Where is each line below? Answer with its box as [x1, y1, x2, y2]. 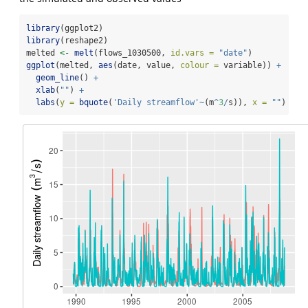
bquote [79, 97, 108, 107]
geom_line [36, 72, 79, 82]
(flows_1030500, [93, 47, 170, 58]
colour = [180, 60, 219, 70]
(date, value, [113, 60, 180, 70]
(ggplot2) [60, 23, 103, 33]
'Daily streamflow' [113, 97, 199, 107]
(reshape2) [60, 35, 108, 45]
